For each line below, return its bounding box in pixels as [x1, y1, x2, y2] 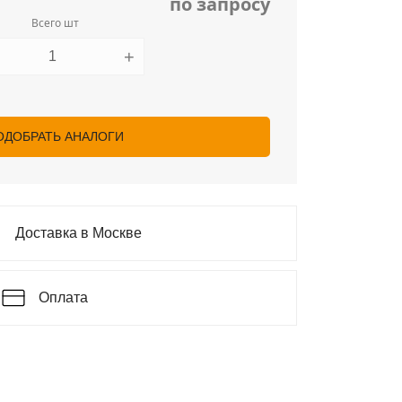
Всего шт [31, 15, 79, 31]
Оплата [39, 290, 88, 305]
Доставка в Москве [15, 225, 142, 240]
